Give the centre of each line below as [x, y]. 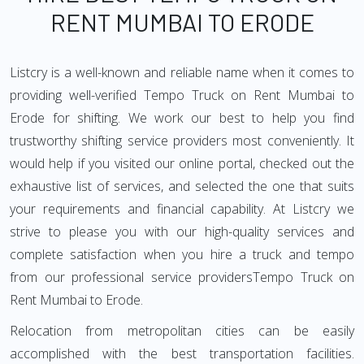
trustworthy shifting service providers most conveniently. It [182, 141]
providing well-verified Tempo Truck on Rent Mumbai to [182, 95]
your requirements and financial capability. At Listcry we [182, 209]
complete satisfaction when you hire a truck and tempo [182, 254]
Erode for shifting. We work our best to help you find [182, 118]
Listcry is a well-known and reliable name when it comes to [182, 72]
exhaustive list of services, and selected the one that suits [182, 186]
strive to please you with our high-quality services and [182, 232]
